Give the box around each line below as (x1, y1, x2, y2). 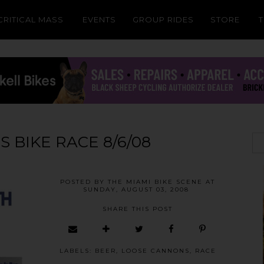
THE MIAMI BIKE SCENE (108, 178, 203, 186)
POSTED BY (60, 178, 108, 186)
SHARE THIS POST (103, 205, 173, 213)
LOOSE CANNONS (121, 247, 190, 255)
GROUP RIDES (133, 15, 194, 24)
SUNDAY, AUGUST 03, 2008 (83, 186, 189, 193)
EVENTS (82, 15, 116, 24)
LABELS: (59, 247, 95, 255)
